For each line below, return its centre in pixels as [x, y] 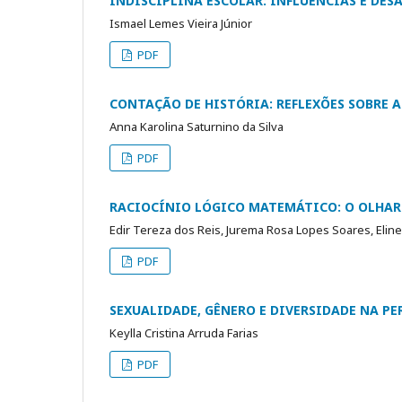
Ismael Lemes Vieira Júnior [181, 23]
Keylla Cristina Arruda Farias [184, 332]
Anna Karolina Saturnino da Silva [197, 126]
